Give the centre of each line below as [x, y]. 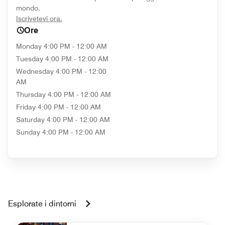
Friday [26, 107]
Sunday [28, 132]
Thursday [31, 94]
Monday [29, 46]
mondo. [28, 8]
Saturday [30, 120]
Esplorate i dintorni [42, 204]
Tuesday [30, 59]
